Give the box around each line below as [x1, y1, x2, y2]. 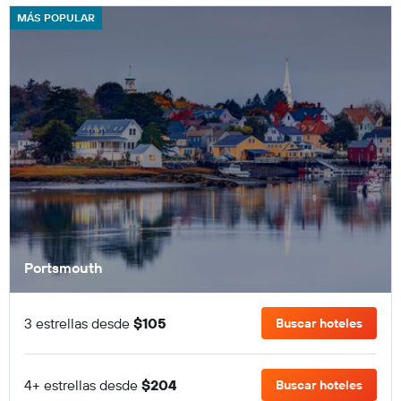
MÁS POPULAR [17, 11, 95, 24]
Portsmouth [24, 258, 103, 277]
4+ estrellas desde [24, 375, 141, 394]
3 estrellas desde [24, 313, 133, 332]
